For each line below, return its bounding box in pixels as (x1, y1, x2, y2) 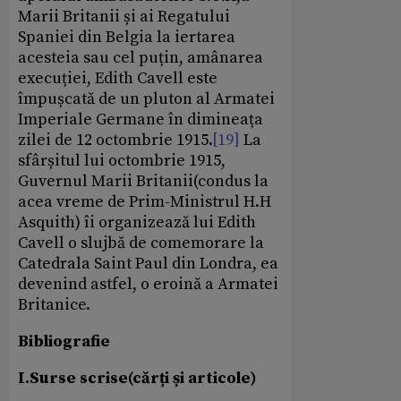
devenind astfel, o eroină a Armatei (18, 274, 278, 295)
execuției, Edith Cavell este (18, 68, 218, 90)
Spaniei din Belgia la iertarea (18, 27, 235, 48)
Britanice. (18, 294, 90, 316)
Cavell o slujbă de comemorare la (18, 233, 264, 254)
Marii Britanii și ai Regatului (18, 6, 230, 28)
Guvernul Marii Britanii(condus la (18, 171, 269, 192)
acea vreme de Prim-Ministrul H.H (18, 192, 271, 213)
